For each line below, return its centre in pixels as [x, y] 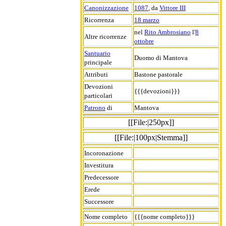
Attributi [96, 74]
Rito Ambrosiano [167, 32]
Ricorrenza [99, 20]
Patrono [95, 107]
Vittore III [173, 8]
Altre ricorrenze [105, 36]
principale [98, 62]
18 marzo [147, 20]
